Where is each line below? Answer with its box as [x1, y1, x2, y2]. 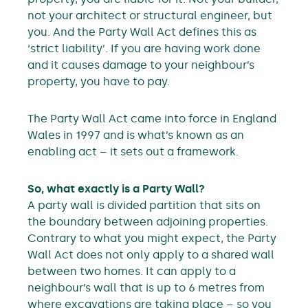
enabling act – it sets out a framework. [27, 145, 239, 158]
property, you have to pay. [27, 75, 170, 88]
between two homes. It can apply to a [27, 265, 236, 278]
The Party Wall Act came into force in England [27, 112, 276, 125]
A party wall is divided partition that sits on [27, 199, 261, 212]
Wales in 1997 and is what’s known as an [27, 129, 244, 142]
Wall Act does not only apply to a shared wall [27, 248, 274, 261]
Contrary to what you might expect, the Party [27, 232, 276, 245]
